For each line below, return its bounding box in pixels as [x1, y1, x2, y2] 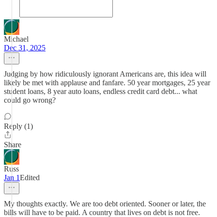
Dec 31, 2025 [4, 44, 46, 52]
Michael [4, 35, 29, 43]
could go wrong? [4, 96, 56, 104]
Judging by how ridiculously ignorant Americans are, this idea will [4, 70, 206, 78]
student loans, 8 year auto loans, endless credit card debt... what [4, 87, 197, 95]
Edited [20, 173, 40, 182]
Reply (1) [4, 122, 33, 130]
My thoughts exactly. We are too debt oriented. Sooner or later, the [4, 200, 206, 208]
